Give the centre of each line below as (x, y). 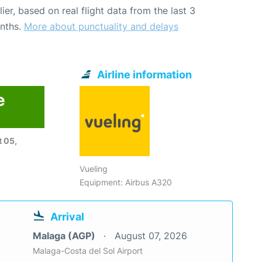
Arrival (67, 217)
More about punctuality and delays (101, 27)
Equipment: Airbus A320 (126, 182)
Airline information (145, 75)
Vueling (94, 169)
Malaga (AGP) (65, 236)
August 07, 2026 (151, 236)
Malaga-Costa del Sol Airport (88, 251)
